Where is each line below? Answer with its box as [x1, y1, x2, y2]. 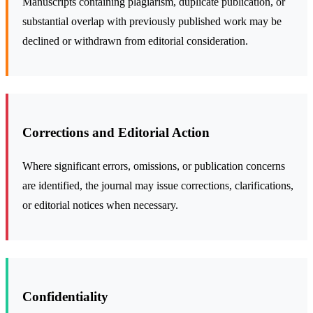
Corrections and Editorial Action [22, 124, 210, 140]
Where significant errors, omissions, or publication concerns [22, 160, 285, 173]
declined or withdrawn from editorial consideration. [22, 35, 248, 47]
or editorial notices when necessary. [22, 199, 178, 212]
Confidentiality [22, 289, 108, 305]
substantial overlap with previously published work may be [22, 15, 282, 27]
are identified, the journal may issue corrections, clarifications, [22, 180, 293, 192]
